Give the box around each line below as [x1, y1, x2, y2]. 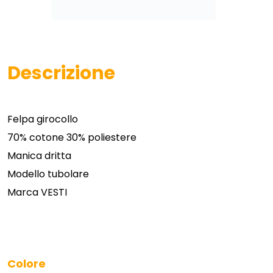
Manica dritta [7, 149, 71, 163]
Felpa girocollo [7, 112, 78, 127]
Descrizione [7, 60, 115, 87]
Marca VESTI [7, 185, 67, 200]
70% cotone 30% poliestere [7, 130, 136, 145]
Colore [7, 256, 46, 272]
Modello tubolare [7, 167, 89, 182]
